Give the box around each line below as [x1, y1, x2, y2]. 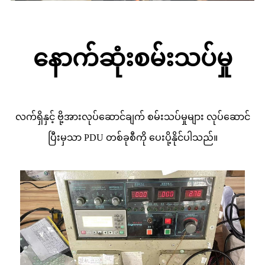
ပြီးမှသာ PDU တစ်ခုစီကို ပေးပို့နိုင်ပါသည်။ [47, 132, 218, 143]
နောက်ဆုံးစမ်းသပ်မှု [33, 44, 232, 72]
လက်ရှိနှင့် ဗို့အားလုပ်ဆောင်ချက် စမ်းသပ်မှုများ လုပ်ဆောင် [15, 111, 250, 122]
